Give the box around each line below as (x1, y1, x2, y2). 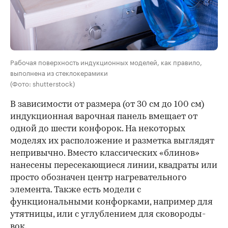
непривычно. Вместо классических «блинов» (10, 149, 199, 158)
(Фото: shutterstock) (10, 77, 75, 88)
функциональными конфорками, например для (10, 197, 213, 207)
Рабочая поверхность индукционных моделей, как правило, (10, 56, 202, 67)
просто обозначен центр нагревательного (10, 173, 187, 182)
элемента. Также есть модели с (10, 185, 141, 194)
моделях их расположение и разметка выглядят (10, 136, 214, 146)
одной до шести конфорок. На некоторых (10, 124, 185, 133)
